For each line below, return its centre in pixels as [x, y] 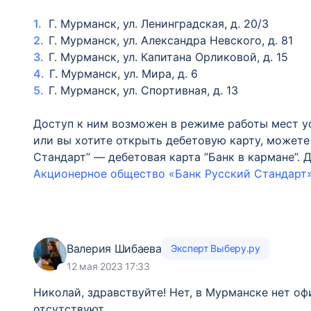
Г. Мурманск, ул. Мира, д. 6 [124, 74]
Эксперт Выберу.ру [215, 248]
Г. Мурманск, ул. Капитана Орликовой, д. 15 [168, 57]
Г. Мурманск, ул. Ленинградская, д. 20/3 [159, 24]
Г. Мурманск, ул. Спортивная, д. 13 [143, 90]
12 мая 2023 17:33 [108, 266]
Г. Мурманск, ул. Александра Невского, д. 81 [171, 40]
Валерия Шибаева [114, 248]
